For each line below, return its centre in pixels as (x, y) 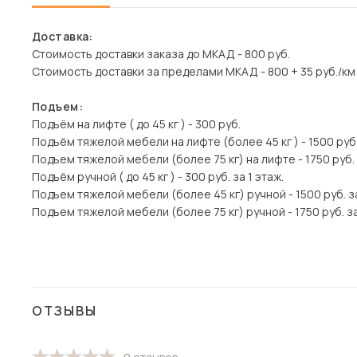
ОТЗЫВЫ (65, 311)
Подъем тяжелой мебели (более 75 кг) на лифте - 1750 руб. (193, 159)
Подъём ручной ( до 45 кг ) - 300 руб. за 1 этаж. (158, 177)
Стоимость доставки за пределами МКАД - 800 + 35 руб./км (194, 71)
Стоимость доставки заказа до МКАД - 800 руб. (161, 54)
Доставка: (63, 36)
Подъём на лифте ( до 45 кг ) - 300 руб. (136, 124)
